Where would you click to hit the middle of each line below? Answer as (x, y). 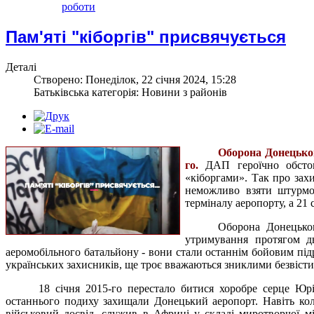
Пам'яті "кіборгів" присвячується (146, 36)
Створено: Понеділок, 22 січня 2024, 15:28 (135, 79)
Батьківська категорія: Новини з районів (130, 92)
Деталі (21, 67)
